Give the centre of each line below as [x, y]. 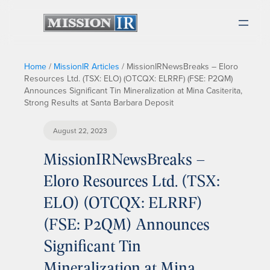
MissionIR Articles [86, 66]
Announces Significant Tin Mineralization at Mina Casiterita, [133, 90]
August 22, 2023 [80, 130]
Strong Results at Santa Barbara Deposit [99, 102]
